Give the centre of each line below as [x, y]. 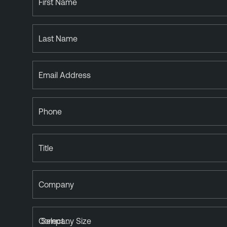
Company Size [65, 221]
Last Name [58, 38]
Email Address [65, 75]
